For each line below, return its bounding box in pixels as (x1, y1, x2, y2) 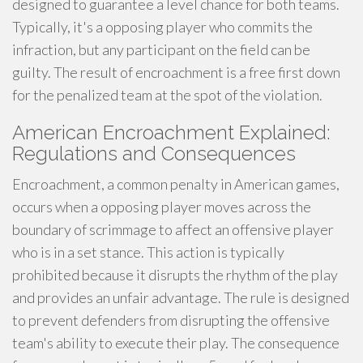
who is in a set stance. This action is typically (12, 243, 284, 261)
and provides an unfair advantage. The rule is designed (12, 288, 349, 306)
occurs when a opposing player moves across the (12, 198, 311, 216)
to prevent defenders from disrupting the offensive (12, 311, 330, 329)
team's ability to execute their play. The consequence (12, 334, 340, 352)
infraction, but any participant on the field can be (12, 41, 310, 58)
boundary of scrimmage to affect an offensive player (12, 220, 334, 238)
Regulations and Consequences (12, 142, 296, 165)
